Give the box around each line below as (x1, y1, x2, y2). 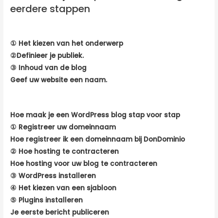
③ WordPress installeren (10, 171, 96, 181)
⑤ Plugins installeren (10, 195, 83, 205)
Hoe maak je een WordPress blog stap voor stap (10, 110, 181, 120)
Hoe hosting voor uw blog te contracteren (10, 159, 158, 168)
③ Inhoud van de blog (10, 63, 87, 73)
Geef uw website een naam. (10, 75, 108, 85)
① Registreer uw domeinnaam (10, 122, 116, 132)
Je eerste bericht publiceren (10, 207, 109, 217)
